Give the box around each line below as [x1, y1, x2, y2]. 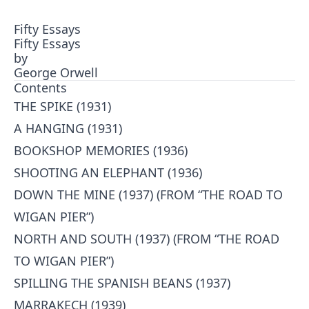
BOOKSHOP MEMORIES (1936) [14, 142, 188, 159]
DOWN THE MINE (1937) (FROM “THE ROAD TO [14, 186, 283, 203]
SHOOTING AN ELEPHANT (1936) [14, 164, 202, 181]
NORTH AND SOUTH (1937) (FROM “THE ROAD [14, 230, 279, 247]
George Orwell [14, 64, 98, 81]
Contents [14, 79, 67, 96]
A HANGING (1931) [14, 120, 122, 137]
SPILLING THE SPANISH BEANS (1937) [14, 275, 230, 291]
